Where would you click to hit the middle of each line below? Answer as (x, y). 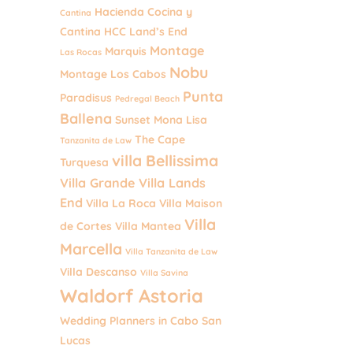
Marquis (126, 51)
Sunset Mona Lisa (161, 120)
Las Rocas (81, 52)
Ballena (86, 119)
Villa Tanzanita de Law (171, 252)
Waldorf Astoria (132, 296)
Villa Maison (191, 203)
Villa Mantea (148, 226)
